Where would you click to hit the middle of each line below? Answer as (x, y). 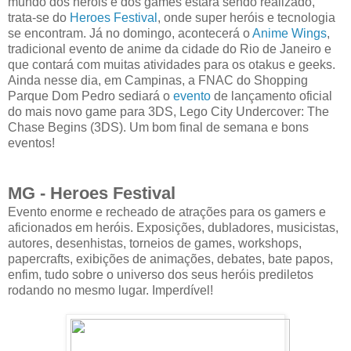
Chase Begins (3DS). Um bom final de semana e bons (158, 127)
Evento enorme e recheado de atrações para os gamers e (167, 212)
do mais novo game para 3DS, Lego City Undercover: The (168, 111)
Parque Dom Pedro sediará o (90, 96)
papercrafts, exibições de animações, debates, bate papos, (170, 259)
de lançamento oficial (271, 96)
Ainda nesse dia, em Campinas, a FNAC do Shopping (158, 80)
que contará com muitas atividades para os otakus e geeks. (172, 64)
